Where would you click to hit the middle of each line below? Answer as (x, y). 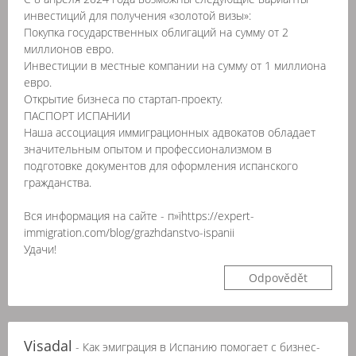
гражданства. (58, 182)
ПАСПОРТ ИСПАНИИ (77, 116)
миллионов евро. (69, 49)
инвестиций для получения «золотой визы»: (137, 15)
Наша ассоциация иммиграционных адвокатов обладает (170, 132)
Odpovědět (278, 278)
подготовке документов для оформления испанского (161, 166)
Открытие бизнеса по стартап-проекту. (123, 99)
